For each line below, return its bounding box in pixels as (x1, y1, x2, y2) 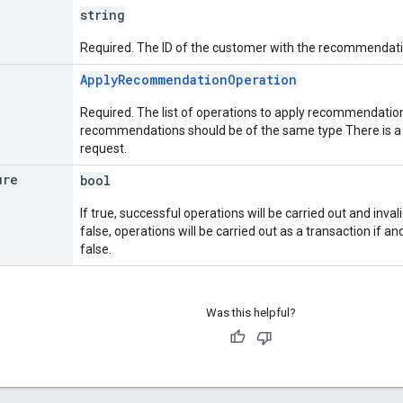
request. (80, 140, 127, 156)
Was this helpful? (205, 305, 296, 319)
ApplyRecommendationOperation (80, 70, 297, 88)
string (80, 5, 125, 23)
